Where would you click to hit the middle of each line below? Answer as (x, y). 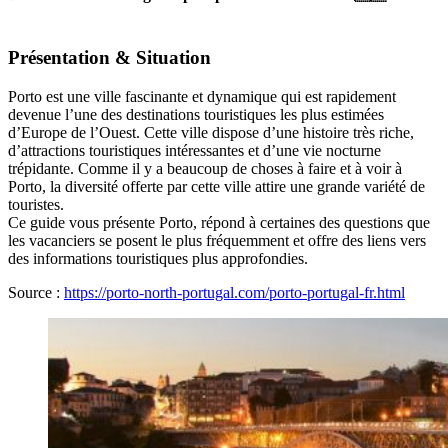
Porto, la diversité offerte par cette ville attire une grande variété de (216, 186)
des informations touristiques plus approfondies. (158, 258)
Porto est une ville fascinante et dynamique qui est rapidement (202, 96)
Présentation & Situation (109, 57)
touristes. (36, 204)
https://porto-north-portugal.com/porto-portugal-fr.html (234, 292)
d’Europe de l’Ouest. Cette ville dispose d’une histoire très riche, (211, 132)
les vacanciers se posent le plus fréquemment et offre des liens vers (217, 240)
